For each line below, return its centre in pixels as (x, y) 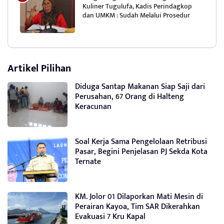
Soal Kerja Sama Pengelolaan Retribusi (141, 141)
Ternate (88, 161)
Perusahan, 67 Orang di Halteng (129, 96)
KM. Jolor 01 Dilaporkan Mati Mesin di (139, 196)
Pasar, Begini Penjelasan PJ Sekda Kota (141, 151)
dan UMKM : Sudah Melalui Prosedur (136, 15)
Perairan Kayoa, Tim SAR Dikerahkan (137, 206)
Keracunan (93, 106)
